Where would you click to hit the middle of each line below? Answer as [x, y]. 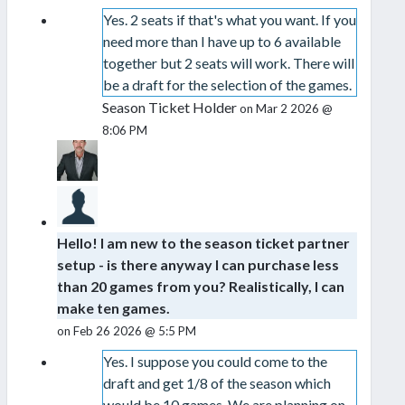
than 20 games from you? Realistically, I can [201, 287]
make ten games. [113, 308]
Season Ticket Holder [170, 108]
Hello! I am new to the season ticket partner [203, 243]
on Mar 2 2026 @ [286, 109]
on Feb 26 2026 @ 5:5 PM [127, 331]
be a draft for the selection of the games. [227, 85]
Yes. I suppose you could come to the [215, 362]
